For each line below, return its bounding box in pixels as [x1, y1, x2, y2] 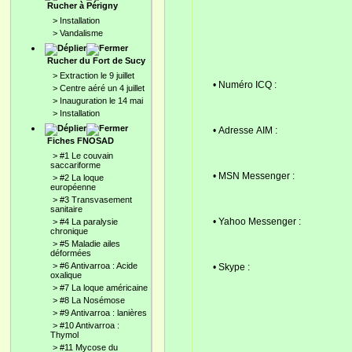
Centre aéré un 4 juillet [60, 83, 145, 93]
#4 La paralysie [60, 217, 118, 226]
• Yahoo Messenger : [212, 215, 301, 227]
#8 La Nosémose [60, 295, 125, 305]
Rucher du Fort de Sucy [47, 56, 145, 65]
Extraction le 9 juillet [60, 71, 134, 80]
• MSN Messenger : [212, 170, 295, 181]
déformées [50, 248, 91, 258]
